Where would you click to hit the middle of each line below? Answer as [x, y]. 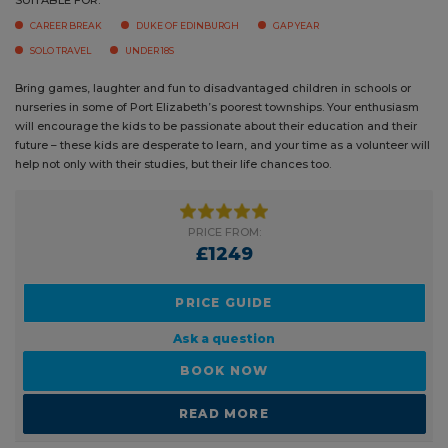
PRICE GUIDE [216, 319]
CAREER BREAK [66, 24]
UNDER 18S [149, 49]
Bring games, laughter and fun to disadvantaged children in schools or [213, 86]
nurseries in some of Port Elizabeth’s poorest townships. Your [183, 105]
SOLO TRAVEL [60, 49]
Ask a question [216, 356]
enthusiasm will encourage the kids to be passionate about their [193, 124]
